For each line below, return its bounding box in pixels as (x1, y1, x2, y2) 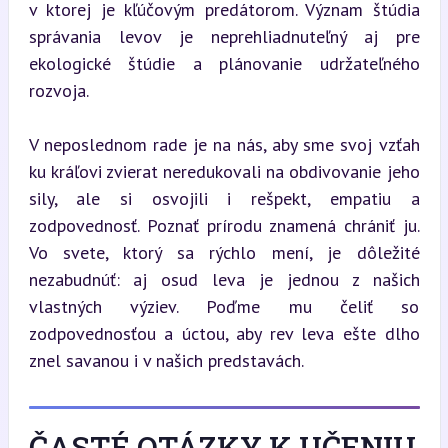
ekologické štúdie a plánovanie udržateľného (28, 52, 420, 75)
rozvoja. (28, 79, 89, 102)
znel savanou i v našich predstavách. (28, 349, 304, 372)
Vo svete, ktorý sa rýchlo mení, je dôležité (28, 241, 420, 264)
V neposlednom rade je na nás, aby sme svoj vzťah (28, 133, 420, 156)
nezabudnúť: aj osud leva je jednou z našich (28, 268, 420, 291)
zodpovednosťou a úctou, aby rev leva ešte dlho (28, 322, 420, 345)
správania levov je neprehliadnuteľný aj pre (28, 25, 420, 48)
